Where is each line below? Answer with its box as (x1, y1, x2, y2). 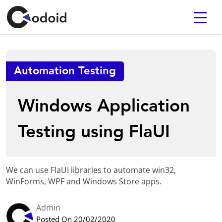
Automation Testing (14, 63, 116, 78)
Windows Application (18, 94, 190, 118)
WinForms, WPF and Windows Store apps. (6, 176, 162, 187)
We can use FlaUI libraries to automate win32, (6, 165, 176, 175)
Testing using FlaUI (18, 120, 170, 144)
